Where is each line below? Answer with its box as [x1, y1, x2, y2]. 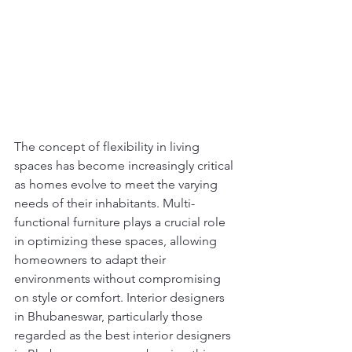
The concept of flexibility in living [14, 139, 203, 155]
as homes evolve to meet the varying [14, 177, 221, 192]
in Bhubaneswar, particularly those [14, 309, 206, 324]
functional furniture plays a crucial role [14, 214, 229, 230]
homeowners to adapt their [14, 252, 169, 268]
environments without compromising [14, 271, 224, 287]
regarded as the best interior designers [14, 328, 234, 343]
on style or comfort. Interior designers [14, 290, 228, 306]
